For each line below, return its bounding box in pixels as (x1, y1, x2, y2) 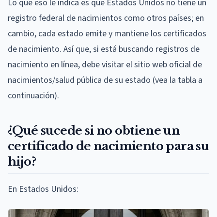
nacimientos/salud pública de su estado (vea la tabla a (8, 74, 202, 86)
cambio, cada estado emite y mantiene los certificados (8, 27, 206, 40)
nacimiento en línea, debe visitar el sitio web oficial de (8, 58, 202, 71)
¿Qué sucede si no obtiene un (8, 123, 180, 138)
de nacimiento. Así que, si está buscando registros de (8, 43, 200, 55)
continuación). (8, 89, 59, 102)
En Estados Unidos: (8, 183, 78, 195)
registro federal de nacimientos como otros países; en (8, 12, 204, 24)
